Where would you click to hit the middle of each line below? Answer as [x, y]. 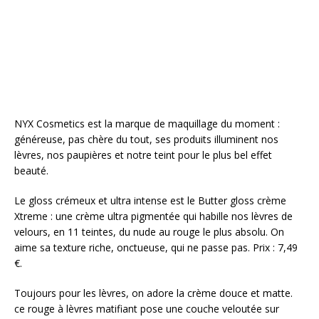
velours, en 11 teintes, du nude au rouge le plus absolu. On [149, 232]
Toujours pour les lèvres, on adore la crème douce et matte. [153, 293]
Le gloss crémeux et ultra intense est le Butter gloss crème [150, 201]
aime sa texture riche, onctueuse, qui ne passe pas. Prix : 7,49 [156, 248]
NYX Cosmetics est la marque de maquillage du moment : [147, 124]
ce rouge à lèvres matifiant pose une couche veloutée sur [147, 309]
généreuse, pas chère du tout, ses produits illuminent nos [146, 140]
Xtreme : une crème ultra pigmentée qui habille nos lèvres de [153, 216]
